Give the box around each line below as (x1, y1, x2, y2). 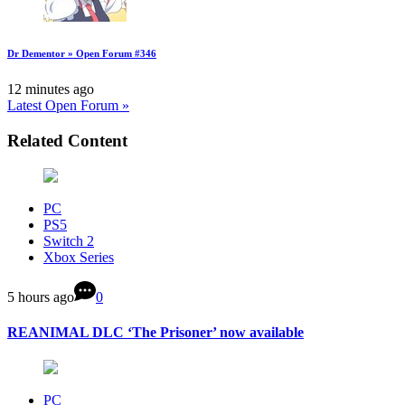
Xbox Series (43, 249, 114, 265)
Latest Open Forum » (7, 98, 129, 114)
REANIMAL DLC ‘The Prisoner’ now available (7, 324, 304, 340)
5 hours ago (7, 288, 74, 305)
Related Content (7, 130, 127, 150)
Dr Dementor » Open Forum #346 (7, 48, 156, 60)
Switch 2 (43, 232, 94, 249)
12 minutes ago (7, 81, 94, 98)
